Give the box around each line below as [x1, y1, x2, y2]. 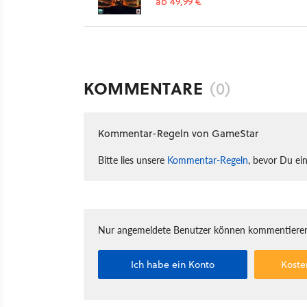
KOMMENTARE [84, 75, 203, 100]
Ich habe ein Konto [131, 257, 215, 271]
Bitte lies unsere [98, 152, 167, 167]
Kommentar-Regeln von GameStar [98, 125, 258, 140]
